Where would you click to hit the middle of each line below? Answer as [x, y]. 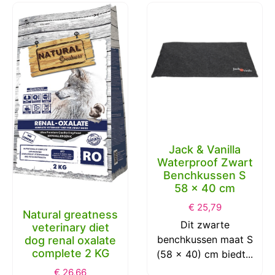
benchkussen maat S [205, 240]
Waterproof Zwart [205, 163]
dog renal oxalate [70, 240]
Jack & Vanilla [205, 150]
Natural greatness [70, 214]
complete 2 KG [70, 253]
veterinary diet [70, 227]
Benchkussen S [205, 176]
